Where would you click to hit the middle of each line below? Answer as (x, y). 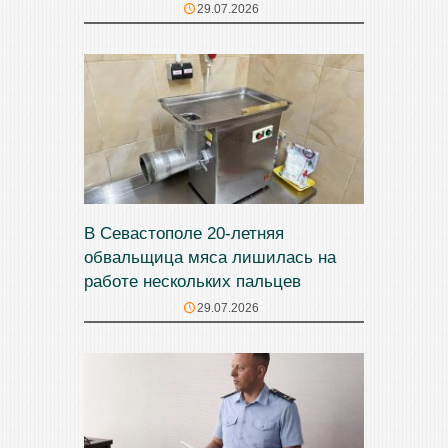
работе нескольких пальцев (192, 281)
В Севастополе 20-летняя (184, 233)
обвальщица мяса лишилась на (210, 257)
